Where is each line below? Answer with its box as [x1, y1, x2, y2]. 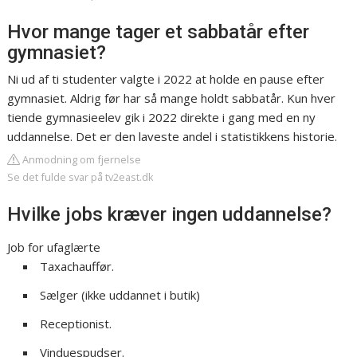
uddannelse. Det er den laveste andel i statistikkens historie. [7, 128, 338, 145]
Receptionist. [40, 316, 112, 332]
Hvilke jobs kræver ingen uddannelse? [7, 203, 332, 226]
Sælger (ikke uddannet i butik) [40, 287, 201, 304]
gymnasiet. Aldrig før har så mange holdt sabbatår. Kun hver [7, 90, 336, 107]
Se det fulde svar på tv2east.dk [7, 170, 155, 185]
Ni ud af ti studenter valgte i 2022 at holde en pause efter [7, 71, 325, 88]
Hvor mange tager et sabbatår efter [7, 21, 310, 44]
